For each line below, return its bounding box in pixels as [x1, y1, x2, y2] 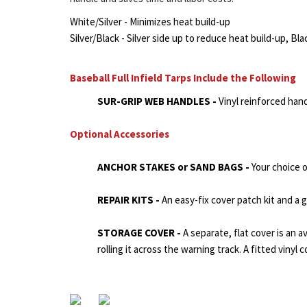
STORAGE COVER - [97, 226, 183, 240]
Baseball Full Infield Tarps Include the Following [70, 71, 296, 85]
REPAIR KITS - [97, 193, 162, 207]
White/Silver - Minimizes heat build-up [70, 15, 230, 29]
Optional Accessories [70, 127, 169, 141]
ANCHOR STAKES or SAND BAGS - [97, 160, 251, 174]
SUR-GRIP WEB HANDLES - [97, 95, 219, 108]
